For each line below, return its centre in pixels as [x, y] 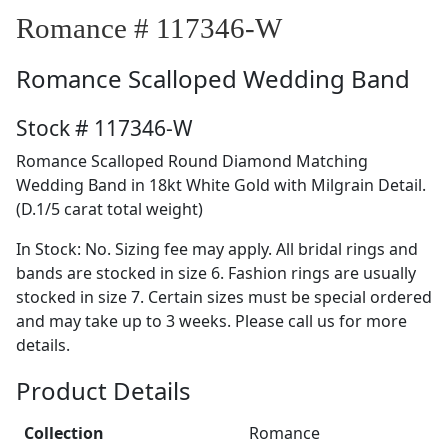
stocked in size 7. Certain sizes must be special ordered [224, 296]
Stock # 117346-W [104, 127]
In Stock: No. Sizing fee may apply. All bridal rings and [217, 248]
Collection [64, 432]
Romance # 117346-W [149, 27]
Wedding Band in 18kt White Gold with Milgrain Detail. [221, 184]
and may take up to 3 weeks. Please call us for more [211, 320]
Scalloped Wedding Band [269, 78]
